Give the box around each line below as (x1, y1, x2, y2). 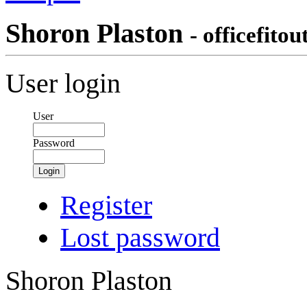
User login (5, 68, 121, 99)
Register (60, 190, 152, 221)
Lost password (60, 222, 220, 253)
